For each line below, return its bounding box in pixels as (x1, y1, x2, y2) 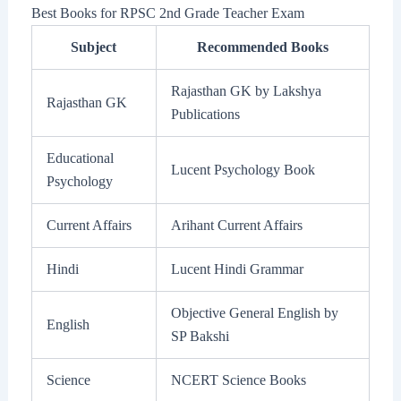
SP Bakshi (170, 328, 229, 345)
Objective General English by (170, 305, 338, 321)
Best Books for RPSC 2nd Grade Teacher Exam (30, 5, 304, 21)
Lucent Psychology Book (170, 162, 315, 178)
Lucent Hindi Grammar (170, 261, 303, 277)
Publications (170, 107, 240, 123)
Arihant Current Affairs (170, 218, 303, 234)
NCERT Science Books (170, 372, 306, 388)
